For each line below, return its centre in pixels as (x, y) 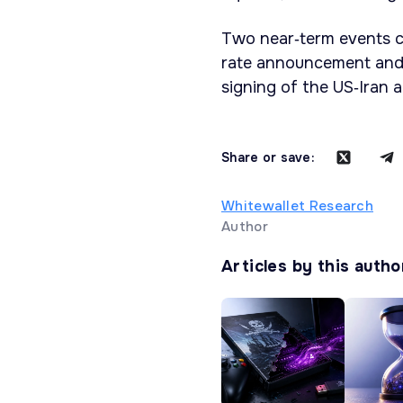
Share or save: (268, 158)
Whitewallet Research (297, 206)
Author (245, 227)
